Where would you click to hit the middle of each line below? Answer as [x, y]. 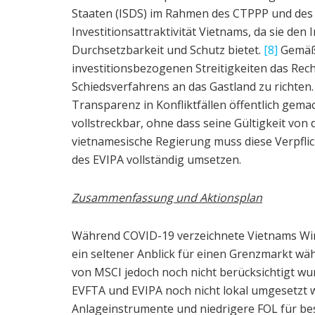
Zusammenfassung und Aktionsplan [167, 197]
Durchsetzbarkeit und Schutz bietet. [168, 50]
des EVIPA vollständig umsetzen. [156, 159]
